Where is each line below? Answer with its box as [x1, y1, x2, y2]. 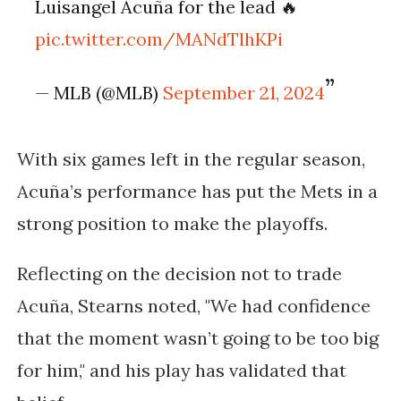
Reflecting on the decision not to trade [16, 262, 342, 286]
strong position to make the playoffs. [16, 212, 332, 235]
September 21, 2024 [163, 81, 326, 105]
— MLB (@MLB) [35, 81, 164, 105]
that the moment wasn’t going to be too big [16, 327, 379, 350]
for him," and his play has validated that [16, 359, 346, 382]
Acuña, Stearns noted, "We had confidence [16, 294, 371, 318]
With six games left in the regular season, [16, 148, 365, 171]
